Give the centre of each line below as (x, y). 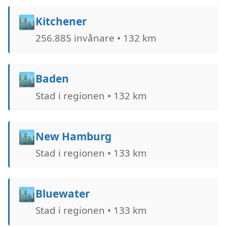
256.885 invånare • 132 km (96, 38)
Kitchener (61, 22)
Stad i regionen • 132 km (91, 95)
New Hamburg (73, 136)
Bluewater (62, 193)
